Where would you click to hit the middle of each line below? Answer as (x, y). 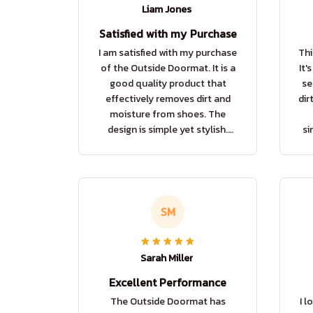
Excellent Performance (168, 283)
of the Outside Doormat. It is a (168, 68)
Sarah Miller (166, 259)
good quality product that (168, 84)
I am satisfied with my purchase (168, 53)
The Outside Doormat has (168, 302)
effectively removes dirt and (168, 99)
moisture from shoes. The (168, 115)
